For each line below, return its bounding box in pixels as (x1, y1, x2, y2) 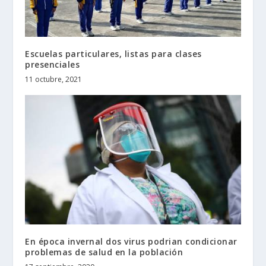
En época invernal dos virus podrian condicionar (25, 235, 237, 247)
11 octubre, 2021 (25, 74, 83, 85)
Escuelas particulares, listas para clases (25, 48, 202, 60)
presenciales (25, 59, 80, 71)
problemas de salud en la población (25, 246, 183, 258)
